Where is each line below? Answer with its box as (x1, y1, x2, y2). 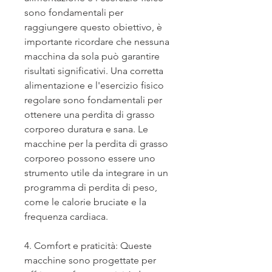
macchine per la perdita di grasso (24, 138, 168, 150)
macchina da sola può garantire (24, 50, 160, 63)
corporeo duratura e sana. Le (24, 123, 148, 135)
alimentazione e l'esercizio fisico (24, 80, 164, 92)
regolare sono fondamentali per (24, 94, 162, 106)
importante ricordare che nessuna (24, 36, 169, 48)
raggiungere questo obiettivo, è (24, 21, 162, 33)
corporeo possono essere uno (24, 152, 155, 165)
